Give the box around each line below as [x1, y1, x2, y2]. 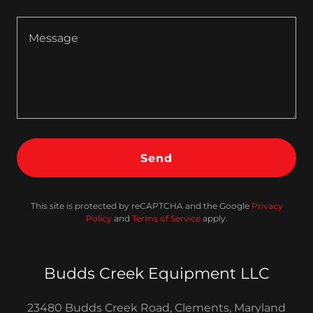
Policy [85, 213, 112, 224]
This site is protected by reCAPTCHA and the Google [30, 201, 252, 211]
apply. [200, 213, 228, 224]
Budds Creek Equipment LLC [43, 264, 270, 283]
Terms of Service [131, 213, 201, 224]
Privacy [251, 201, 283, 211]
